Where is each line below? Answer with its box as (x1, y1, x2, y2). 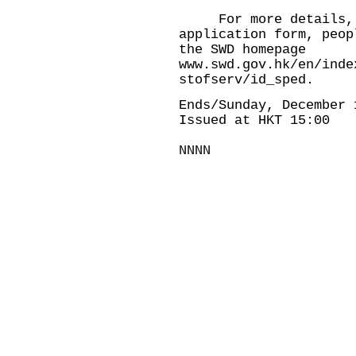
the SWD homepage (179, 42, 306, 57)
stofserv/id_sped (179, 72, 306, 87)
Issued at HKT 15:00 (179, 113, 330, 128)
